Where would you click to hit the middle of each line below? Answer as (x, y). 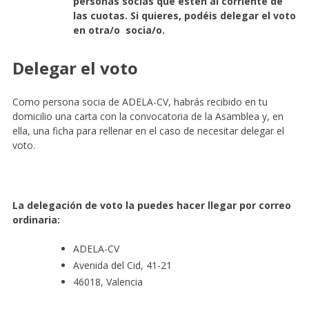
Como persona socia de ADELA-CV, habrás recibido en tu (140, 102)
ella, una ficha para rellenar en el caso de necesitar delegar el (148, 131)
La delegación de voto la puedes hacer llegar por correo (151, 206)
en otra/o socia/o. (119, 30)
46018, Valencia (108, 282)
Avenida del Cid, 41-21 (122, 266)
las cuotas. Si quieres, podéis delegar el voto (184, 16)
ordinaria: (36, 220)
